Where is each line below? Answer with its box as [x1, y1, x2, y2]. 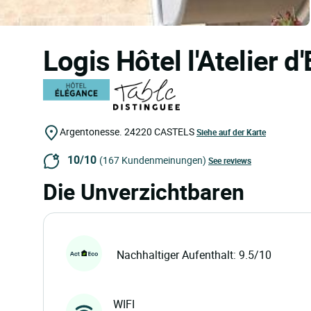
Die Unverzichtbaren [43, 176, 244, 206]
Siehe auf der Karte [196, 126, 266, 137]
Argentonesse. [60, 124, 122, 138]
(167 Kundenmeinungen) [99, 153, 206, 167]
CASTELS [154, 124, 194, 138]
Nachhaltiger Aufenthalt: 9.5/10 [117, 247, 271, 263]
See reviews [208, 154, 251, 166]
